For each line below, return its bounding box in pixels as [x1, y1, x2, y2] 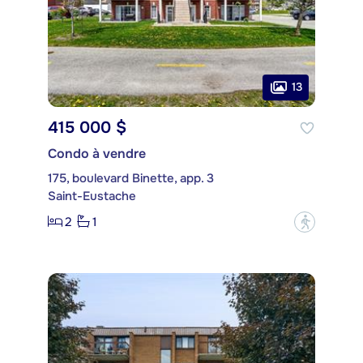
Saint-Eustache [48, 187, 136, 204]
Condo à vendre [48, 144, 146, 162]
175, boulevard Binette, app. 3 [48, 169, 214, 186]
